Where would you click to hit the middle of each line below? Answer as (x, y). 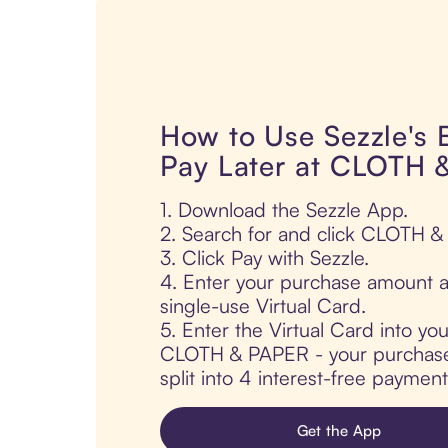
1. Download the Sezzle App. (284, 210)
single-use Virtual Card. (263, 306)
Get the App (339, 431)
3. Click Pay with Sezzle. (264, 258)
